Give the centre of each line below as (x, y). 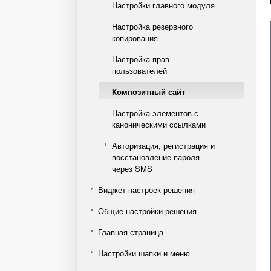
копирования (135, 38)
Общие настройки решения (147, 211)
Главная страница (131, 232)
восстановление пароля (156, 157)
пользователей (139, 70)
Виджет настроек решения (146, 190)
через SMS (132, 168)
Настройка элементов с (155, 113)
